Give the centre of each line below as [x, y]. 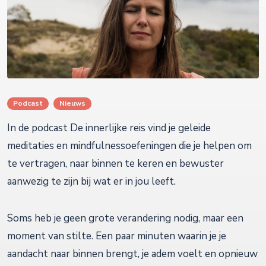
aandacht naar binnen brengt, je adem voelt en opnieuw [132, 254]
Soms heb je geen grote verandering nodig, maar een [125, 218]
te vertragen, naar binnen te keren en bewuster [115, 164]
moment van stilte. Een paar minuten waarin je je [117, 236]
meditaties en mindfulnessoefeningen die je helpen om [129, 146]
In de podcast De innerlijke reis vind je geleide [109, 128]
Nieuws [72, 104]
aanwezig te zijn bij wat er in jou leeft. [91, 182]
